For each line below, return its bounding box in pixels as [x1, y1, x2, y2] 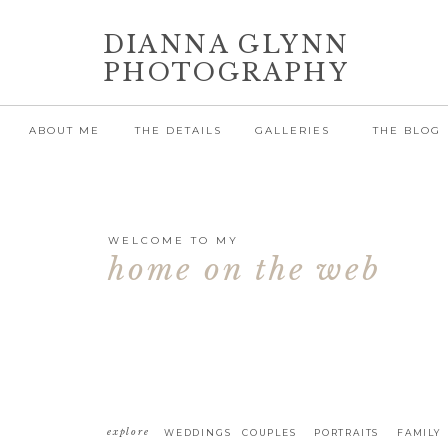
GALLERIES [255, 124, 330, 137]
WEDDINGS [164, 427, 232, 438]
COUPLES [242, 427, 297, 438]
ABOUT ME [29, 124, 100, 137]
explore [107, 426, 150, 437]
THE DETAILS [135, 124, 222, 137]
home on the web [108, 251, 381, 288]
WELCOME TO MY [108, 234, 239, 247]
